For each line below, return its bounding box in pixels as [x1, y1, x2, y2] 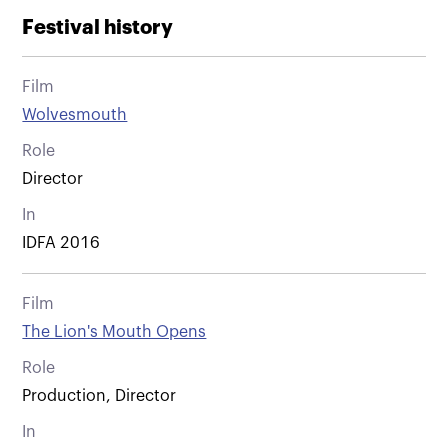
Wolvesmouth [22, 106, 128, 123]
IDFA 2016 [22, 234, 101, 251]
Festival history [22, 16, 174, 38]
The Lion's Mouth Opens [22, 323, 207, 340]
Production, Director [22, 387, 177, 404]
